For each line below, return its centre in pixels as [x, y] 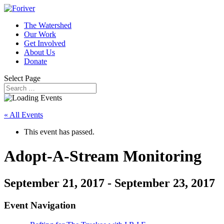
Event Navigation [40, 205]
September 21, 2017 [54, 183]
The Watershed [48, 25]
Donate [35, 61]
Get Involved [45, 43]
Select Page [22, 78]
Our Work [40, 34]
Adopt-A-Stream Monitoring [103, 156]
